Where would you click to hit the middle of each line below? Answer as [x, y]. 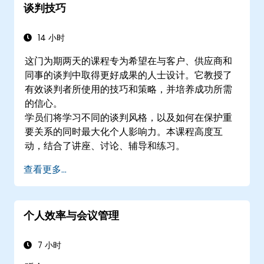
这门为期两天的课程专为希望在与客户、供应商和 [129, 61]
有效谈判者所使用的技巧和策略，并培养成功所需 [129, 89]
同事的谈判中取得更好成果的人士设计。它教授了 [129, 75]
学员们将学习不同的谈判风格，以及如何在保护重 [129, 117]
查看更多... [45, 169]
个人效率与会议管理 [71, 215]
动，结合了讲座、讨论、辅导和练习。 [105, 146]
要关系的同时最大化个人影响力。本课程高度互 [124, 131]
